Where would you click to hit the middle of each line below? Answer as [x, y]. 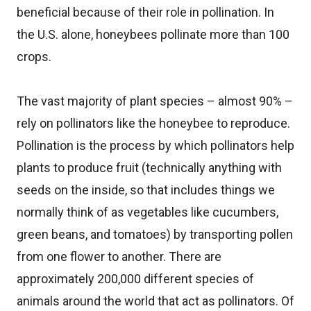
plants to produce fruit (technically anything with [149, 167]
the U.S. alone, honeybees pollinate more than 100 [153, 34]
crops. [34, 56]
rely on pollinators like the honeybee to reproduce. [153, 123]
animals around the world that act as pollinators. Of [155, 301]
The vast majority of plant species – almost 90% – [155, 101]
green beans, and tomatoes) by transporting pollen [155, 234]
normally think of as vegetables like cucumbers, [148, 212]
